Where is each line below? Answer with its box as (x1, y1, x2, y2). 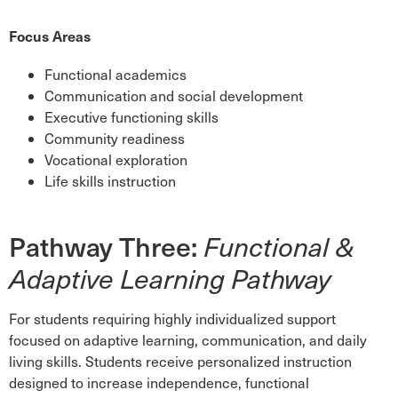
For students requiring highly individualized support (9, 309, 336, 328)
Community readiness (44, 129, 185, 147)
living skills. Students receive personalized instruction (9, 352, 352, 370)
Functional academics (44, 65, 187, 84)
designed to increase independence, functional (9, 373, 309, 392)
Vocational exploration (44, 150, 187, 169)
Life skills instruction (44, 171, 179, 190)
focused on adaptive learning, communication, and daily (9, 330, 367, 349)
